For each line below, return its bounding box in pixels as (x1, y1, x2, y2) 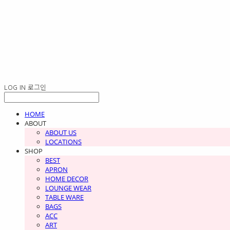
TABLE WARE (45, 193, 84, 202)
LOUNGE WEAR (45, 183, 91, 193)
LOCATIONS (45, 137, 82, 146)
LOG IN (4, 82, 26, 92)
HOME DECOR (45, 174, 88, 183)
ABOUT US (45, 128, 76, 137)
